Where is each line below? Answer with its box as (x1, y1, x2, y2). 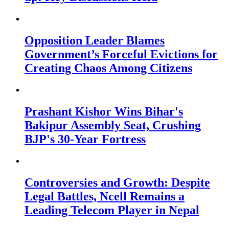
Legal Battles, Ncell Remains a (25, 189, 185, 203)
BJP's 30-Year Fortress (25, 132, 146, 146)
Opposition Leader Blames (25, 34, 165, 48)
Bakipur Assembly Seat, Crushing (25, 119, 201, 132)
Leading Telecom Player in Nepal (25, 203, 199, 217)
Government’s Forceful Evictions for (25, 48, 218, 61)
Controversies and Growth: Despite (25, 175, 210, 189)
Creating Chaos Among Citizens (25, 61, 192, 75)
